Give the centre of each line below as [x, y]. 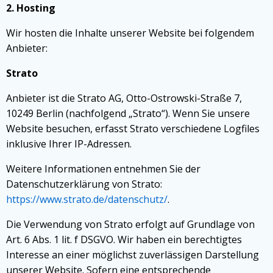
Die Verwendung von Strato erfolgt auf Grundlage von [130, 224]
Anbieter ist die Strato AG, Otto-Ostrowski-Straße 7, [124, 98]
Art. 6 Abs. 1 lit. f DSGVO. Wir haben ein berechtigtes [124, 239]
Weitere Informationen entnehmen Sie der [103, 169]
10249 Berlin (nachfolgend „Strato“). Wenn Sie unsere [128, 113]
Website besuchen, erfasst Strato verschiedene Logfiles [133, 129]
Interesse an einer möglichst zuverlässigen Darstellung [133, 255]
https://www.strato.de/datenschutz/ [87, 199]
